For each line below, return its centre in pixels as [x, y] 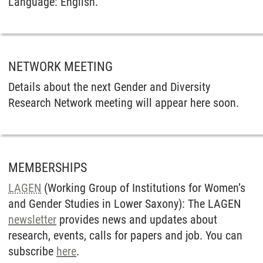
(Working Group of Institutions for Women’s [143, 188]
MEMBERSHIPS [48, 168]
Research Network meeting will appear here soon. [124, 103]
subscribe [32, 251]
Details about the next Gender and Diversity [109, 87]
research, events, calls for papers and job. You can [125, 235]
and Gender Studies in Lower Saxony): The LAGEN [124, 204]
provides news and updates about [137, 220]
